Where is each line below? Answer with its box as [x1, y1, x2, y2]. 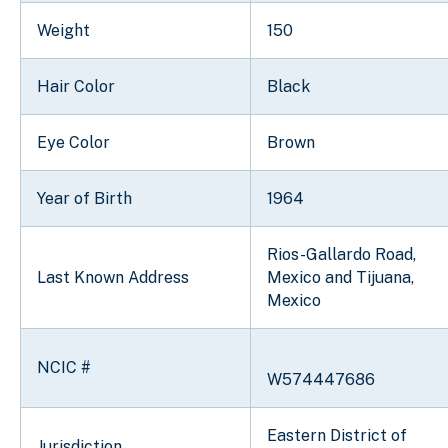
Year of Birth [37, 189, 132, 209]
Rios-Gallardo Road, [267, 245, 416, 265]
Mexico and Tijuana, [267, 268, 414, 288]
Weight [37, 21, 90, 41]
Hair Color [37, 77, 115, 97]
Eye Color [37, 133, 110, 153]
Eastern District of [267, 426, 407, 446]
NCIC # [37, 358, 91, 378]
